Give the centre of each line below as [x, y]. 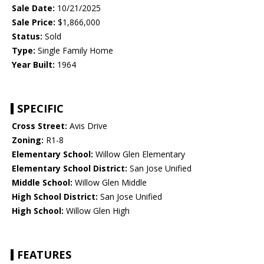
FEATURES [44, 255]
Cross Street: [39, 126]
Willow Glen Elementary [139, 154]
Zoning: [28, 140]
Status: [27, 37]
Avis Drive [87, 126]
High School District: [55, 197]
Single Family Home [74, 51]
